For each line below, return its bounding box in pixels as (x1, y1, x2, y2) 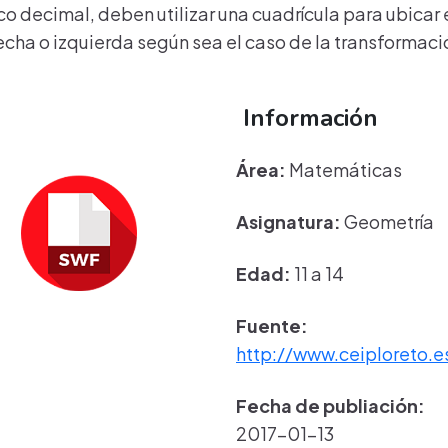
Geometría (341, 210, 434, 233)
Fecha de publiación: (236, 394, 425, 417)
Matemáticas (286, 158, 402, 181)
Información (236, 102, 378, 134)
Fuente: (236, 314, 308, 337)
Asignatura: (236, 210, 341, 233)
